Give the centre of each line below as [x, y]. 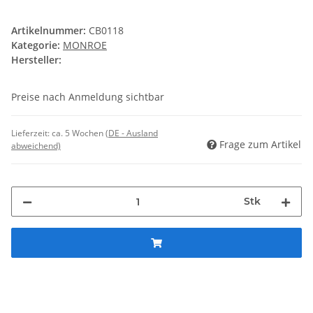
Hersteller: [36, 60]
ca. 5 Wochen [79, 133]
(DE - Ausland [132, 133]
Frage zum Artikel [260, 145]
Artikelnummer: [50, 31]
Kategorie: [37, 45]
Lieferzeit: [31, 133]
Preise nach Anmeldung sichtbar [88, 97]
